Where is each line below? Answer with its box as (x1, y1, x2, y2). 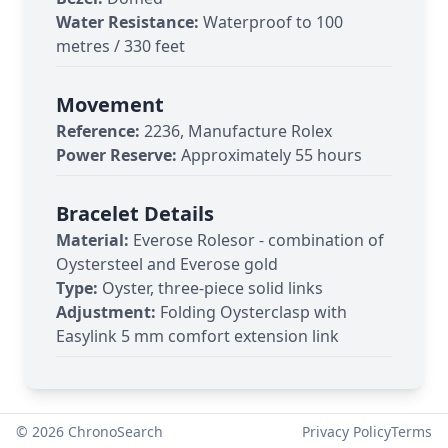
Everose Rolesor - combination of (133, 229, 384, 251)
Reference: (56, 120, 140, 142)
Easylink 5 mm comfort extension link (56, 325, 339, 347)
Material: (56, 229, 129, 251)
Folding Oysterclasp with (160, 301, 347, 323)
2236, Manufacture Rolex (144, 120, 332, 142)
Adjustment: (56, 301, 156, 323)
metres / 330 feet (56, 35, 185, 57)
